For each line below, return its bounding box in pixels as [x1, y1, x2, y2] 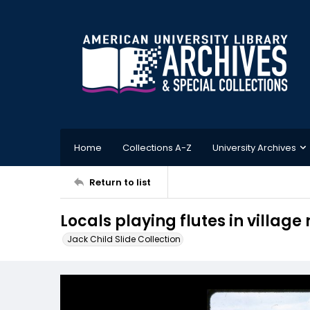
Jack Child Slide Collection [67, 233, 181, 245]
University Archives [212, 140, 296, 154]
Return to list [89, 175, 151, 189]
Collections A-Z [122, 140, 192, 154]
